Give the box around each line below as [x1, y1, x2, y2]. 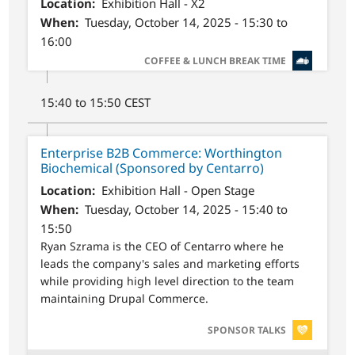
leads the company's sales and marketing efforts [40, 256, 300, 272]
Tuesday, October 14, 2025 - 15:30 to [84, 14, 288, 31]
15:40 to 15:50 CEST [40, 94, 151, 111]
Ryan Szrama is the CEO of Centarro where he [40, 239, 284, 254]
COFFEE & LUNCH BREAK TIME [143, 54, 286, 68]
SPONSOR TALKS [207, 323, 286, 337]
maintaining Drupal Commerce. [40, 291, 209, 307]
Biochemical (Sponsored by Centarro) [40, 159, 265, 177]
